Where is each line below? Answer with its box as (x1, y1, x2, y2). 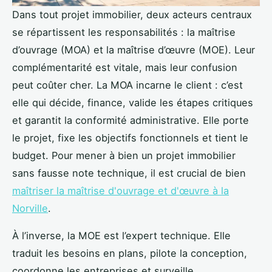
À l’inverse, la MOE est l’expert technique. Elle (12, 229, 231, 242)
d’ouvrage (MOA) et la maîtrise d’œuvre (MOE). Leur (12, 44, 255, 56)
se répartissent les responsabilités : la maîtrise (12, 26, 236, 39)
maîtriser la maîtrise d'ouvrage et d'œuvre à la (12, 185, 229, 197)
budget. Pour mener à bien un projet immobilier (12, 149, 236, 162)
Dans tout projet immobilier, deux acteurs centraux (12, 8, 252, 21)
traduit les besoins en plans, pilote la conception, (12, 247, 247, 260)
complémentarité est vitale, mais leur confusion (12, 61, 237, 74)
